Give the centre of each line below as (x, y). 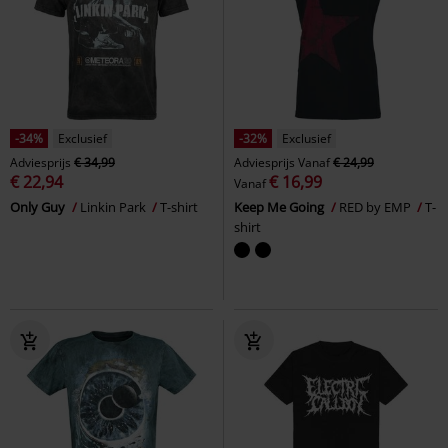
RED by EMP (376, 206)
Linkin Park (114, 206)
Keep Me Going (280, 206)
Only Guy (39, 206)
